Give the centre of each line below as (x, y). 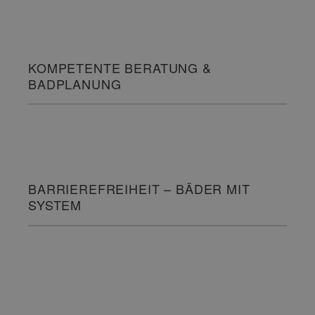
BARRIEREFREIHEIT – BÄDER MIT (139, 189)
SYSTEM (55, 205)
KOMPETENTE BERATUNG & (120, 68)
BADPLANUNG (75, 84)
